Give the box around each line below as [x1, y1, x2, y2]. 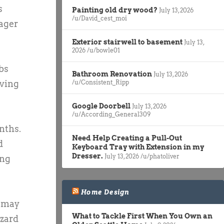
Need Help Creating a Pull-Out [72, 133, 182, 142]
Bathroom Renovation [72, 69, 152, 78]
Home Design [81, 187, 129, 196]
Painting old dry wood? [72, 5, 157, 14]
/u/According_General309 [72, 110, 150, 118]
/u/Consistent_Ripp [72, 78, 129, 86]
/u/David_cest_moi [72, 14, 127, 22]
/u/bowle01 [87, 46, 120, 54]
